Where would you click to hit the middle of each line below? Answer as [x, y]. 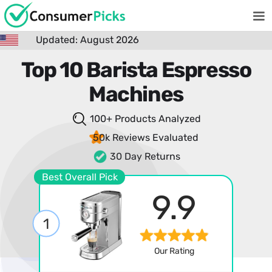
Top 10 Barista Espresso [136, 70]
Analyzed [178, 119]
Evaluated [174, 138]
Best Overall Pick [80, 177]
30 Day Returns [145, 156]
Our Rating [174, 251]
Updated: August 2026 [87, 40]
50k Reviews [121, 138]
